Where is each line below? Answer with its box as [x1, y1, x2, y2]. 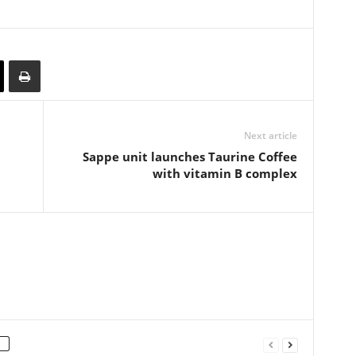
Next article [243, 129, 297, 143]
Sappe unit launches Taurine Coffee [82, 149, 297, 165]
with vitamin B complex [152, 165, 297, 182]
